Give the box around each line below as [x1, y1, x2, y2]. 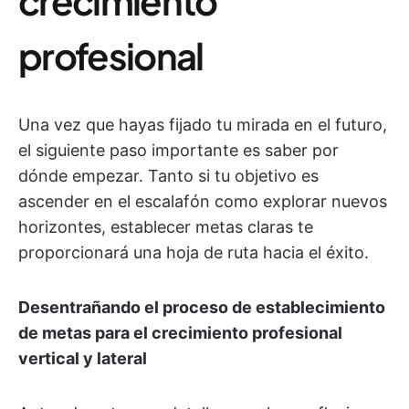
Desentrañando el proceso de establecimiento [18, 298, 385, 317]
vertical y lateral [18, 349, 147, 368]
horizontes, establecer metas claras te [18, 217, 313, 236]
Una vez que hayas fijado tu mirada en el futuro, [18, 115, 387, 134]
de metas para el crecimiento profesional [18, 323, 342, 342]
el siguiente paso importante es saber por [18, 141, 339, 160]
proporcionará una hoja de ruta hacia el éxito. [18, 243, 369, 262]
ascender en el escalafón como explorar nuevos [18, 192, 387, 211]
